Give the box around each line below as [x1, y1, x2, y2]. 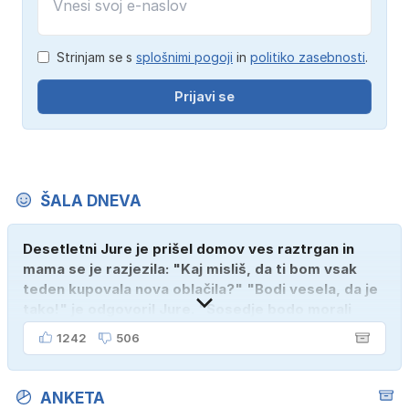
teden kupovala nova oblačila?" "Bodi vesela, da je [23, 279, 378, 298]
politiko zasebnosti [250, 48, 365, 65]
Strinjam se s [57, 48, 136, 65]
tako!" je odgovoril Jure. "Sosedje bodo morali [23, 299, 351, 318]
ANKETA [40, 388, 105, 407]
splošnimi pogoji [136, 48, 233, 65]
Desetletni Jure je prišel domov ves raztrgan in [23, 239, 354, 257]
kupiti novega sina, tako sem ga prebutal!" [23, 320, 321, 338]
